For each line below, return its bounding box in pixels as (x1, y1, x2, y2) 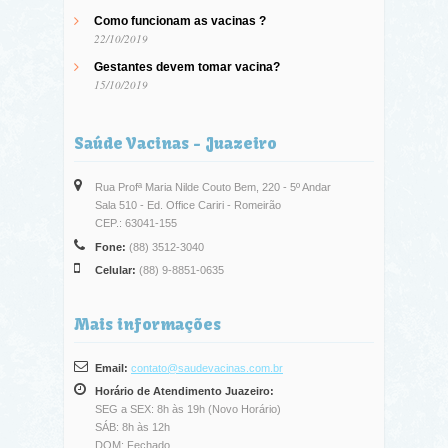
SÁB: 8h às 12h (95, 421, 170, 434)
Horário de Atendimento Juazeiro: (95, 385, 274, 398)
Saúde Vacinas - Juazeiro (74, 133, 277, 154)
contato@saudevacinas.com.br (131, 361, 283, 374)
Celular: (95, 264, 136, 277)
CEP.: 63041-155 (95, 217, 177, 230)
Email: (95, 361, 128, 374)
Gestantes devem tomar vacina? (94, 60, 280, 75)
